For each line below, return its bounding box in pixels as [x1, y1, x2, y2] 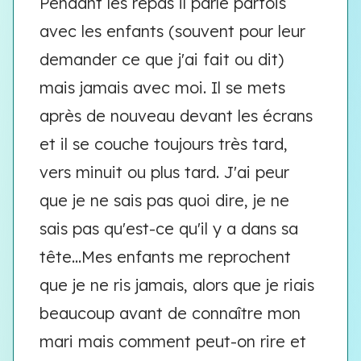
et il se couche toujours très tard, [39, 134, 288, 154]
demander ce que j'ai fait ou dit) [39, 49, 284, 69]
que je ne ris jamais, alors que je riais [39, 275, 314, 295]
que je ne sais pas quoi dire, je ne [39, 190, 289, 210]
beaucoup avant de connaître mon [39, 303, 301, 323]
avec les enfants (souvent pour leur [39, 21, 305, 41]
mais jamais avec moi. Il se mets [39, 77, 285, 98]
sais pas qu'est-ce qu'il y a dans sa [39, 218, 298, 239]
